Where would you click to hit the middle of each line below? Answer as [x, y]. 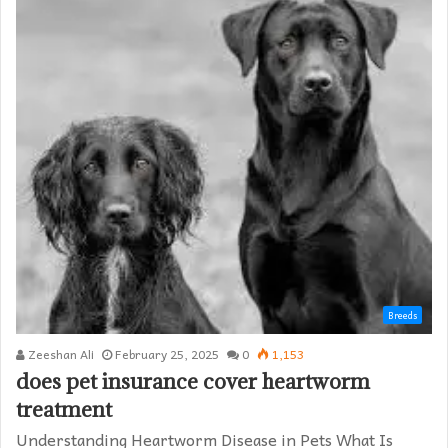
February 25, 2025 [167, 354]
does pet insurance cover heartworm [193, 382]
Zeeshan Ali [59, 354]
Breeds [402, 316]
